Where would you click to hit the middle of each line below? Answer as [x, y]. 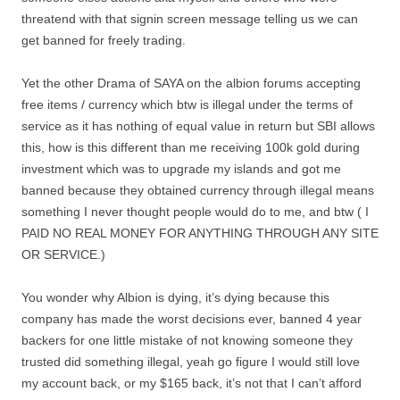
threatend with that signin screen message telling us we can [190, 19]
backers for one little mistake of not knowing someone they [187, 340]
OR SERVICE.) [63, 254]
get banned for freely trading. [104, 40]
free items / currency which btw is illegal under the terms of [187, 104]
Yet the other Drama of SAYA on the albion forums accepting [191, 83]
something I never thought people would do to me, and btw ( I [195, 212]
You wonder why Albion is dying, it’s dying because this [175, 297]
